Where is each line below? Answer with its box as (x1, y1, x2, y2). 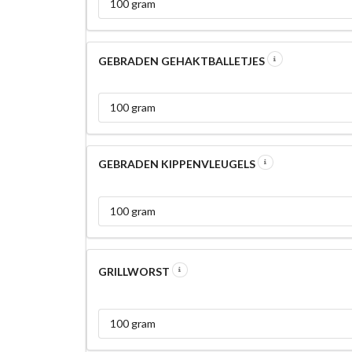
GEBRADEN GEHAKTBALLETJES (97, 53, 267, 68)
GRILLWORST (97, 265, 172, 279)
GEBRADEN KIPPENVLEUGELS (97, 157, 258, 171)
